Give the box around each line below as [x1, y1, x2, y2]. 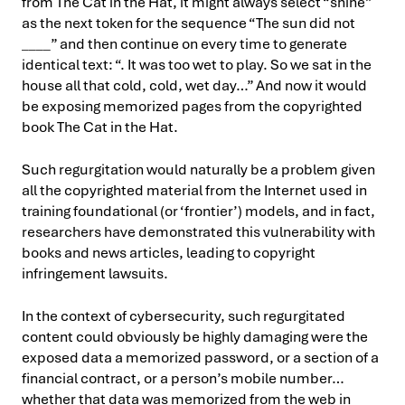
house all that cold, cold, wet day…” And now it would [22, 75, 367, 95]
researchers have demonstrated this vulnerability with [22, 221, 375, 241]
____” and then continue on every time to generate [22, 33, 347, 53]
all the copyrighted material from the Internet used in [22, 180, 367, 200]
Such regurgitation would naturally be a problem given [22, 159, 375, 179]
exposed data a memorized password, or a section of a [22, 347, 379, 367]
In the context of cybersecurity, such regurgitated [22, 306, 345, 325]
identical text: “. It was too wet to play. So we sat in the [22, 54, 372, 74]
